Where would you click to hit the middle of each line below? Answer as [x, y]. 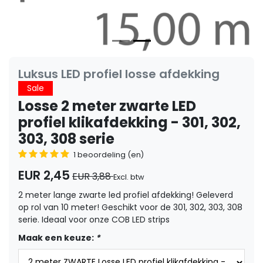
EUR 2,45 [44, 175]
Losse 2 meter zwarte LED [107, 106]
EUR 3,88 [93, 176]
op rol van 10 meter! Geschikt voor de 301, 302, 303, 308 [130, 207]
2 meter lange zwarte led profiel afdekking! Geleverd [126, 195]
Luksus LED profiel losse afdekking [119, 74]
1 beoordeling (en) [109, 154]
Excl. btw [129, 177]
